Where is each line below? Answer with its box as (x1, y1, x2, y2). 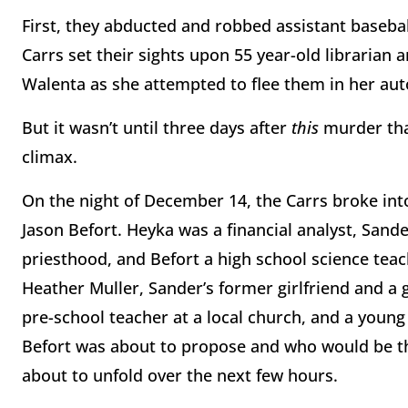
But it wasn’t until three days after (22, 117, 291, 139)
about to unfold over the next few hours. (22, 364, 338, 387)
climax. (22, 146, 77, 168)
